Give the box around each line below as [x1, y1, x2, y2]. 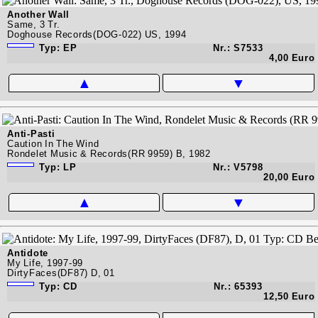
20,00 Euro [263, 171, 315, 182]
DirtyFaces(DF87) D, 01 [7, 267, 115, 278]
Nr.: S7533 [212, 42, 263, 53]
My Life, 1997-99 [7, 257, 83, 268]
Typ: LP [36, 161, 77, 172]
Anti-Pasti [7, 128, 55, 139]
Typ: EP [36, 42, 77, 53]
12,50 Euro [263, 290, 315, 302]
